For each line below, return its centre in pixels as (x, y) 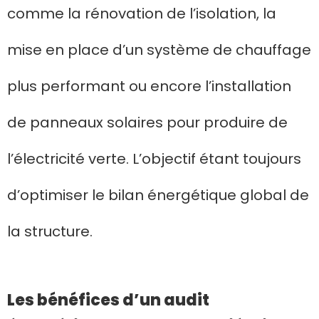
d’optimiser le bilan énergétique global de (158, 195)
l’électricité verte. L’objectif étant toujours (154, 159)
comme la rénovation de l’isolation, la (142, 14)
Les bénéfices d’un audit (108, 300)
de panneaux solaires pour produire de (147, 123)
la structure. (50, 232)
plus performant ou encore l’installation (149, 87)
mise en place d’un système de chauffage (159, 50)
